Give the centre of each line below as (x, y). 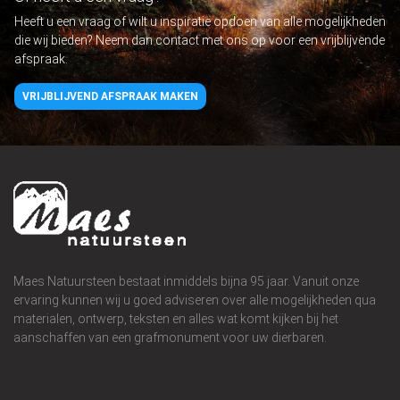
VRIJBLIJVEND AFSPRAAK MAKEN (110, 97)
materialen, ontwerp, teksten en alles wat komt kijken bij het (176, 319)
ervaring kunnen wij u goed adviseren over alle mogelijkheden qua (195, 300)
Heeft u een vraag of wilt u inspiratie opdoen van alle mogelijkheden (200, 22)
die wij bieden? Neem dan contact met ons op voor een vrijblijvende (200, 41)
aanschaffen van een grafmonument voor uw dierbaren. (170, 338)
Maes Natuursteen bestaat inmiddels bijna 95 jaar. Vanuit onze (186, 282)
